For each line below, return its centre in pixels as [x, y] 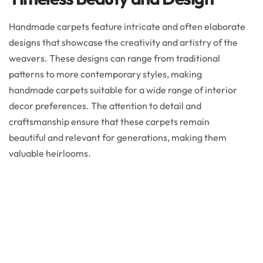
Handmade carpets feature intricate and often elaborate [127, 27]
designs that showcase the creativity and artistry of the [123, 43]
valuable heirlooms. [50, 154]
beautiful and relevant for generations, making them [118, 138]
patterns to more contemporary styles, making [105, 74]
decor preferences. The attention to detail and [105, 106]
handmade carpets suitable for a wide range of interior [123, 90]
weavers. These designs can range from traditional [114, 58]
